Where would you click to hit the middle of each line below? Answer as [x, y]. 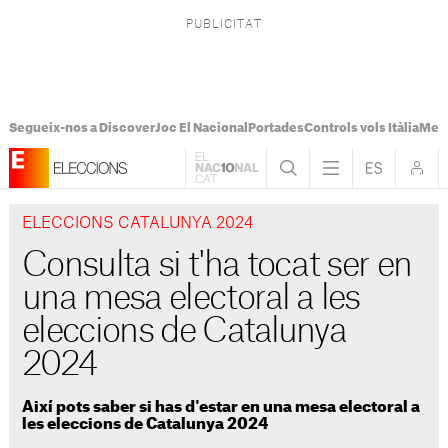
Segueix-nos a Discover [81, 128]
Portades [275, 128]
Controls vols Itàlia [361, 128]
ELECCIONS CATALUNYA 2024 [138, 224]
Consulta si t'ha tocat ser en [217, 266]
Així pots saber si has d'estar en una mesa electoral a [221, 407]
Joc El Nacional [201, 128]
